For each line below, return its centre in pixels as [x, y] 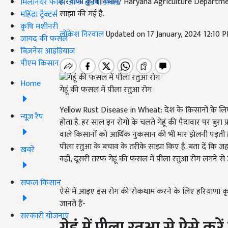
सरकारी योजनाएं [45, 216]
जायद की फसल [44, 39]
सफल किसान [41, 183]
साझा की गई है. [82, 14]
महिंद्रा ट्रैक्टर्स [39, 14]
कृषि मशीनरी [39, 26]
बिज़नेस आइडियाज [48, 51]
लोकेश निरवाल [83, 34]
